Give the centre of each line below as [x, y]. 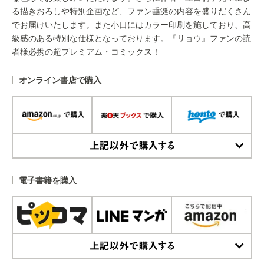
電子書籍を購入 [48, 180]
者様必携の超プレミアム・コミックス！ [86, 52]
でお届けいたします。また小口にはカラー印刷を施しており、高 [131, 25]
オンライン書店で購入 [60, 80]
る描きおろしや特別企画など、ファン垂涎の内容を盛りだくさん [131, 11]
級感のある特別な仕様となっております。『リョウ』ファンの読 [131, 38]
